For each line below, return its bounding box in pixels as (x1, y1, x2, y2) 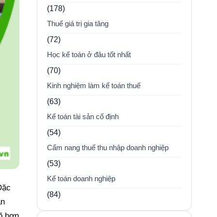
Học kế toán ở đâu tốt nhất (47, 51, 131, 59)
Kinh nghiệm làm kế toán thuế (47, 82, 140, 90)
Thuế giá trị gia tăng (47, 20, 108, 28)
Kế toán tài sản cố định (47, 113, 119, 121)
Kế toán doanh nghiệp (47, 175, 115, 183)
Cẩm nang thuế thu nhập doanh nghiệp (47, 144, 169, 152)
